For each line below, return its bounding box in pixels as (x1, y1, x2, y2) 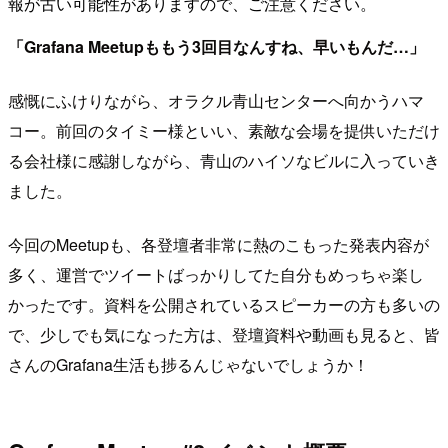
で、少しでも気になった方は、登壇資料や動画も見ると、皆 (8, 322, 440, 346)
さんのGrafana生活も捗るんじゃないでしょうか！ (8, 352, 369, 376)
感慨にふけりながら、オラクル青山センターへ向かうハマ (8, 88, 424, 112)
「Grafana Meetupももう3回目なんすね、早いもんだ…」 (8, 34, 425, 58)
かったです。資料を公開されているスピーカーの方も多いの (8, 292, 440, 316)
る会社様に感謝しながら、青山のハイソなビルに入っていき (8, 148, 440, 172)
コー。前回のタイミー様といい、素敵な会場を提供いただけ (8, 118, 440, 142)
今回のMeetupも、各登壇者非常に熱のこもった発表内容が (8, 232, 429, 256)
